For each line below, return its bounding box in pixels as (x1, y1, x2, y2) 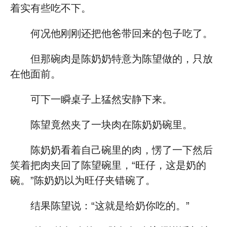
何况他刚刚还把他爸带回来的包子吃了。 (30, 28, 213, 39)
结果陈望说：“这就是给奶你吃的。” (30, 200, 190, 211)
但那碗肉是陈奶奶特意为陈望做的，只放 (30, 53, 213, 64)
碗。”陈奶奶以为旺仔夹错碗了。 (10, 175, 156, 186)
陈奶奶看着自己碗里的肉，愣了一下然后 (30, 144, 213, 156)
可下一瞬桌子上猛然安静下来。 (30, 94, 172, 105)
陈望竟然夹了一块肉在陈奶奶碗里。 (30, 119, 193, 130)
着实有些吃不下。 (10, 3, 91, 14)
